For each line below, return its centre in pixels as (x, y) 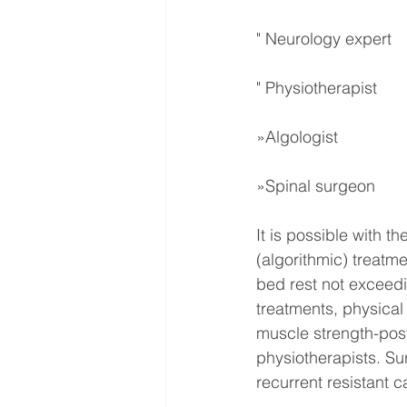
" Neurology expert (324, 38)
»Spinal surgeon (316, 185)
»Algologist (297, 136)
